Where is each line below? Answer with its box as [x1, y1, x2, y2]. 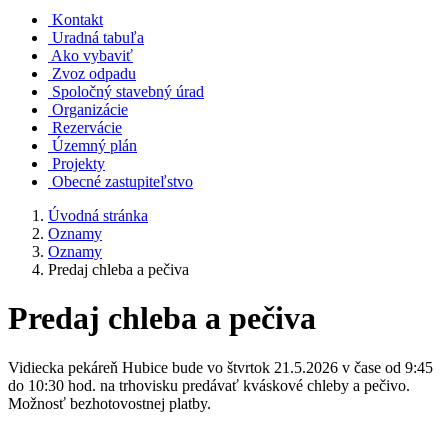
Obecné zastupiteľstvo [52, 173, 193, 190]
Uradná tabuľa [52, 29, 144, 46]
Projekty [52, 155, 105, 172]
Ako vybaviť [51, 47, 133, 64]
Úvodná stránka [48, 207, 148, 224]
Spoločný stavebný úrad [52, 83, 204, 100]
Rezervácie [52, 119, 122, 136]
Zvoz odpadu [52, 65, 136, 82]
